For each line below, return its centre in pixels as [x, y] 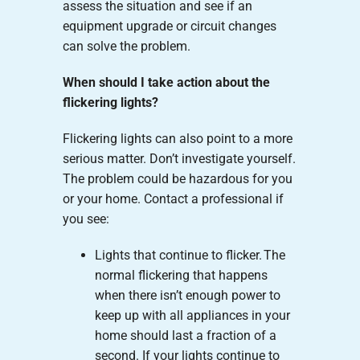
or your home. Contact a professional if [173, 198]
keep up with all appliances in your [192, 315]
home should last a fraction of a [185, 335]
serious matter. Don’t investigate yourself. [179, 158]
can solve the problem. [126, 46]
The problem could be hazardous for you [177, 178]
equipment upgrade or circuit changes [169, 26]
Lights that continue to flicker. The [190, 255]
